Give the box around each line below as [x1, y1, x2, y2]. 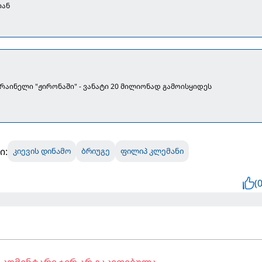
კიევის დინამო [12, 146, 71, 157]
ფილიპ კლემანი [120, 146, 184, 157]
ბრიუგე [81, 146, 110, 157]
